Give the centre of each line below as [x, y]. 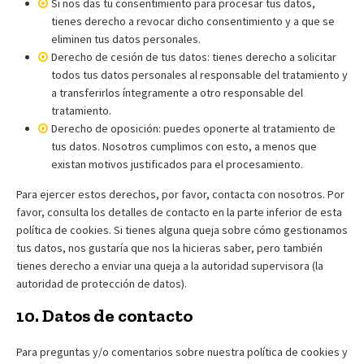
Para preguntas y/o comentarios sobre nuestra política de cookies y [182, 351]
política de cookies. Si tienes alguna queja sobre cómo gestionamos [182, 230]
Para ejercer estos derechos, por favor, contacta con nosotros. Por [180, 194]
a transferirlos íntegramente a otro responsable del [177, 92]
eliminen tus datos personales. [126, 39]
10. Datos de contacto [104, 315]
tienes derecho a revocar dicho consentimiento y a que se [193, 21]
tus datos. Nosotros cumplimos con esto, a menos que [184, 146]
